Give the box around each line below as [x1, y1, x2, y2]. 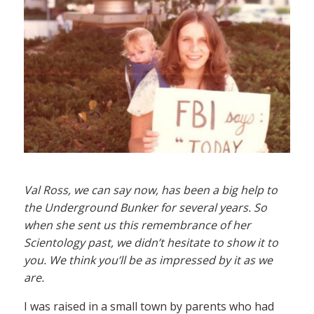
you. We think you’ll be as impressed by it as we [24, 252, 273, 268]
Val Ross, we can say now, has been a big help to [24, 182, 278, 198]
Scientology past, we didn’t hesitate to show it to [24, 235, 278, 251]
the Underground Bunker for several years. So [24, 200, 267, 216]
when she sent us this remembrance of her [24, 217, 251, 233]
